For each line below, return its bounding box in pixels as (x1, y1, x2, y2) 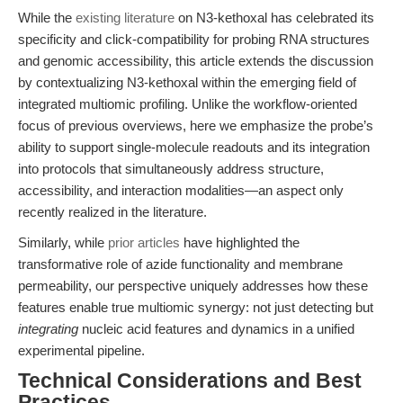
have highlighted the (180, 235, 300, 250)
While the (18, 10, 76, 25)
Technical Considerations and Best (18, 370, 362, 392)
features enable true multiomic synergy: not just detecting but (18, 300, 373, 315)
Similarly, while (18, 235, 108, 250)
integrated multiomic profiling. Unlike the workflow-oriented (18, 96, 357, 112)
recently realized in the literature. (18, 204, 207, 219)
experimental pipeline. (18, 343, 145, 358)
